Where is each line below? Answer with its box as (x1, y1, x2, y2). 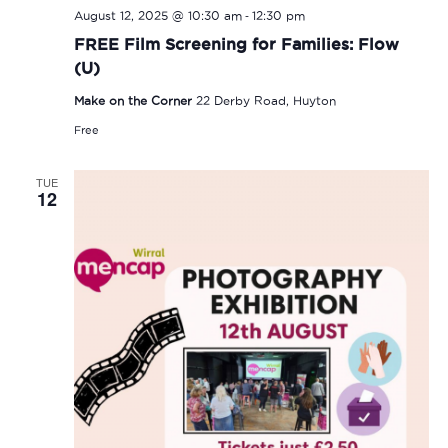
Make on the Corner (73, 93, 196, 107)
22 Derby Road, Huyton (195, 93, 336, 107)
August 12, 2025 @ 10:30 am (73, 8, 242, 22)
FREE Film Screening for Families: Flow (73, 34, 399, 53)
